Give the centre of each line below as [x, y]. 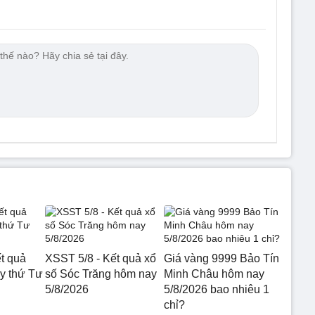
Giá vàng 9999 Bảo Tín [221, 258]
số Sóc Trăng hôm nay [101, 274]
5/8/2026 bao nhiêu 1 [216, 289]
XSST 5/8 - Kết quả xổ [101, 258]
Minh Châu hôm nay [214, 274]
